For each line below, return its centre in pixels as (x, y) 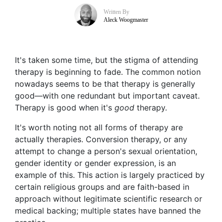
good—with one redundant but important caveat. (107, 96)
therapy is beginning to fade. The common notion (108, 72)
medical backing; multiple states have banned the (108, 211)
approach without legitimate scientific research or (109, 199)
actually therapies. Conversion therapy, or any (101, 139)
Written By (116, 12)
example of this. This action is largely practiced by (110, 175)
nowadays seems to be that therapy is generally (105, 84)
